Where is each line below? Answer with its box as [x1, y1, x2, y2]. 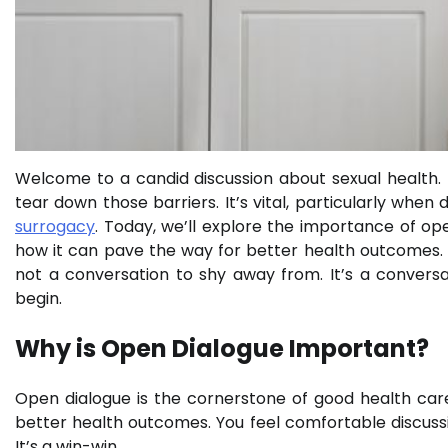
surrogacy [15, 215, 95, 239]
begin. [15, 287, 62, 311]
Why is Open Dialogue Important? [15, 332, 429, 366]
